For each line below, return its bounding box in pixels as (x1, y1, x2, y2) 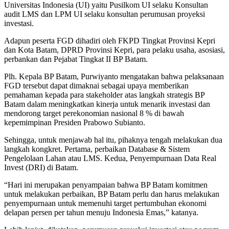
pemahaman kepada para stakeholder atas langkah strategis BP (4, 90, 204, 99)
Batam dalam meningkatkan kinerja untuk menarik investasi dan (4, 99, 210, 108)
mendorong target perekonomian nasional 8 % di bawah (4, 108, 184, 118)
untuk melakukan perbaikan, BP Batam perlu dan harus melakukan (4, 189, 219, 198)
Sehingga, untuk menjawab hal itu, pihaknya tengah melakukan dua (4, 135, 222, 144)
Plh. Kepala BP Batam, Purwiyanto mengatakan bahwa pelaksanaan (4, 72, 224, 81)
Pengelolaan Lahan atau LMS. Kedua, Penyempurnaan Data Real (4, 153, 216, 163)
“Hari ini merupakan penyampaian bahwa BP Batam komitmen (4, 180, 208, 189)
